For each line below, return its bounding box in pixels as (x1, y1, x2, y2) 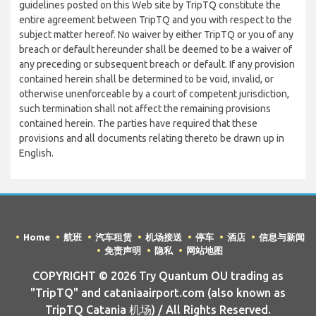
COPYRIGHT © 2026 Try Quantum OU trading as (32, 269, 284, 282)
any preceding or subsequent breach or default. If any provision (19, 59, 295, 70)
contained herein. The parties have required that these (19, 118, 257, 129)
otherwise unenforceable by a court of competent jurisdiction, (19, 88, 289, 99)
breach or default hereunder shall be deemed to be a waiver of (19, 44, 292, 55)
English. (19, 147, 54, 159)
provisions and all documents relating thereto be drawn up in (19, 133, 284, 144)
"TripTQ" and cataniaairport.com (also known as (30, 286, 286, 299)
